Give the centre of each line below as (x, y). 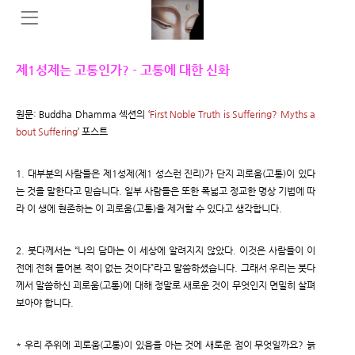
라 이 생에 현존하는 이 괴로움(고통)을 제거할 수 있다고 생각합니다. (149, 208)
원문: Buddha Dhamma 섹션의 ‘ (83, 114)
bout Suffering (47, 132)
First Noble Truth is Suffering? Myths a (233, 114)
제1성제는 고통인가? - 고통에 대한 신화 (123, 70)
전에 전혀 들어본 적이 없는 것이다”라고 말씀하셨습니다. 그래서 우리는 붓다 (166, 268)
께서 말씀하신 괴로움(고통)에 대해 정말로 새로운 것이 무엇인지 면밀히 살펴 (166, 285)
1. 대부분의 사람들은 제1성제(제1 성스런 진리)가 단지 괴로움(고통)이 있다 (166, 174)
